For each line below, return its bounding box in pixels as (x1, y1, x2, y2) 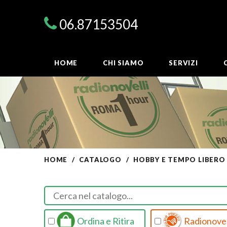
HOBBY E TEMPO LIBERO (133, 156, 225, 164)
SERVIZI (169, 59, 198, 67)
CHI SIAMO (103, 59, 144, 67)
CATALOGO (79, 156, 122, 164)
